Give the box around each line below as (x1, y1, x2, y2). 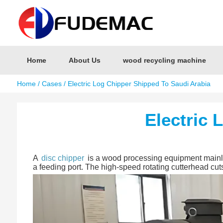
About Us (68, 56, 101, 64)
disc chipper (41, 154, 84, 162)
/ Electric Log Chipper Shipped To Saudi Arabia (61, 80, 211, 88)
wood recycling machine (122, 56, 206, 64)
